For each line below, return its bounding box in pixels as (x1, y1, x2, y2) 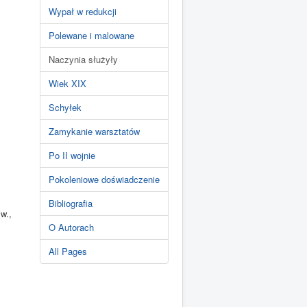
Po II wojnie (49, 149, 95, 162)
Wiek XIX (49, 77, 86, 90)
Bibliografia (49, 197, 93, 210)
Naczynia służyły (49, 53, 118, 66)
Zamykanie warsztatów (49, 125, 140, 138)
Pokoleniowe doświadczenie (49, 173, 160, 186)
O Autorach (49, 221, 94, 234)
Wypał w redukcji (49, 5, 116, 18)
